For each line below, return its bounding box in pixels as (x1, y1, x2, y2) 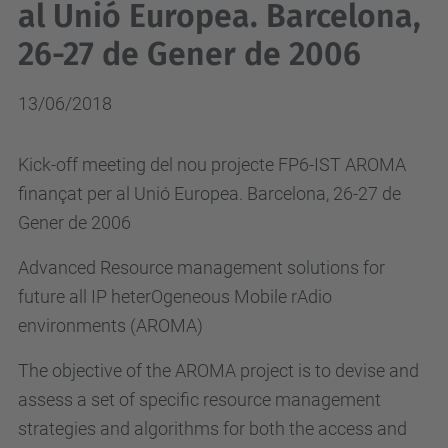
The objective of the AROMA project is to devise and (18, 360, 419, 381)
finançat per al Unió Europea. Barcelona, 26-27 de (18, 183, 401, 204)
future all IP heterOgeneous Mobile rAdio (18, 286, 332, 307)
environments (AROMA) (18, 315, 203, 336)
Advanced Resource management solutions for (18, 257, 385, 278)
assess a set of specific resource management (18, 389, 381, 410)
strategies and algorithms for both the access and (18, 418, 407, 439)
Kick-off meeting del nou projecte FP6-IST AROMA (18, 154, 406, 175)
